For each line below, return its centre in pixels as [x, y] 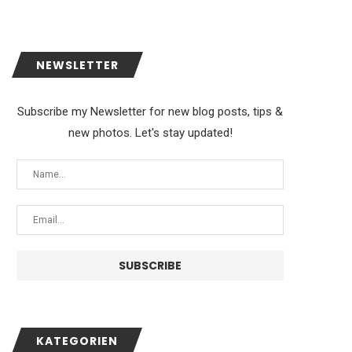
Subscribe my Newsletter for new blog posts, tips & [150, 112]
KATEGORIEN [77, 341]
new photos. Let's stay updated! [150, 133]
